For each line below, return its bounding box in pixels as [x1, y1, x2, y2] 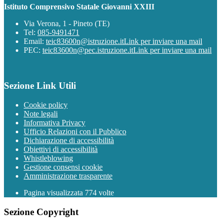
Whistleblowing [24, 153, 73, 162]
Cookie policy [24, 100, 68, 109]
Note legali [24, 109, 58, 118]
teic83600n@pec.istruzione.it [42, 45, 133, 54]
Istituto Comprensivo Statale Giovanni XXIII [4, 2, 154, 11]
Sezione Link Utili [4, 80, 76, 91]
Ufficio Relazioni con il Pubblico [24, 127, 126, 136]
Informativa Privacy [24, 118, 85, 127]
